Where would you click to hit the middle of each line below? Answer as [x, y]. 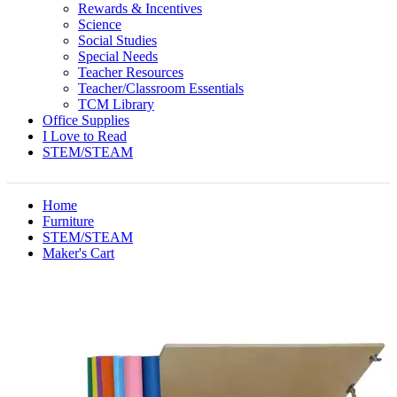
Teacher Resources [131, 72]
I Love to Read [85, 136]
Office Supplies [86, 120]
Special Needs [118, 56]
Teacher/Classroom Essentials [161, 88]
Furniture [68, 221]
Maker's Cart [78, 253]
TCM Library [116, 104]
